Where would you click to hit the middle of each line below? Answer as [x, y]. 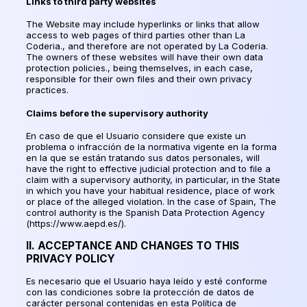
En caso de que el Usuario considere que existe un [136, 135]
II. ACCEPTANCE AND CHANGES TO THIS [133, 246]
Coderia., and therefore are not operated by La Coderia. [147, 46]
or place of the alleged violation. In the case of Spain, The [151, 201]
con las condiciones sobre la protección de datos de [140, 292]
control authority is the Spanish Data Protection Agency [145, 212]
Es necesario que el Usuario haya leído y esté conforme [147, 281]
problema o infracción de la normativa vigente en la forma [151, 146]
